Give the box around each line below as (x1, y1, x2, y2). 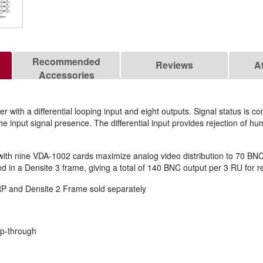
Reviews (156, 58, 193, 72)
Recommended (32, 55, 100, 69)
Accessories (38, 68, 95, 82)
